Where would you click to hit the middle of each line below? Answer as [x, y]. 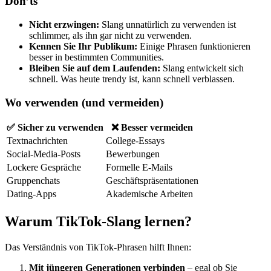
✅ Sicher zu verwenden [55, 128]
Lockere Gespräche [44, 168]
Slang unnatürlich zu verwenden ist [168, 24]
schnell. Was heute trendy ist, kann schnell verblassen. [132, 79]
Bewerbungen [133, 154]
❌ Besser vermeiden [152, 128]
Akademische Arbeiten [149, 194]
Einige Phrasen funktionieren [194, 46]
